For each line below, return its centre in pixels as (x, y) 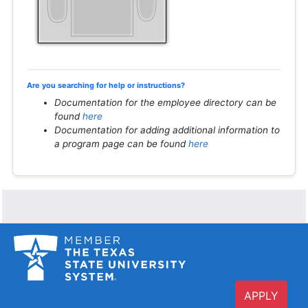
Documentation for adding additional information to (167, 130)
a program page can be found (121, 143)
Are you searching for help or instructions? (106, 85)
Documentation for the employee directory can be (165, 102)
